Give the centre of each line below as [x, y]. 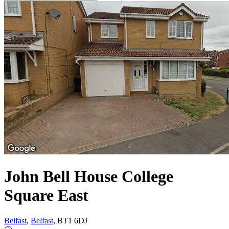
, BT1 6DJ [70, 220]
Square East [46, 196]
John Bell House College [89, 177]
